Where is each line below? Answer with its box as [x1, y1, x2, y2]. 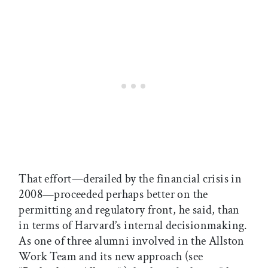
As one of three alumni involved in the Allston [19, 233, 245, 249]
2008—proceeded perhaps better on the [19, 186, 208, 202]
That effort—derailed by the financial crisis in [19, 170, 242, 187]
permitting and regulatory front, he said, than [19, 202, 240, 218]
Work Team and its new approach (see [19, 248, 203, 264]
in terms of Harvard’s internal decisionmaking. [19, 217, 248, 233]
